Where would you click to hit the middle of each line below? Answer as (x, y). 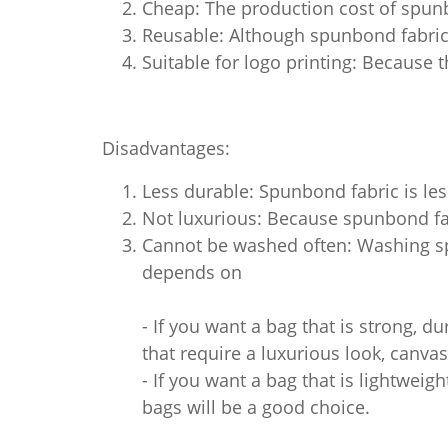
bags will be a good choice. (256, 406)
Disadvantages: (166, 147)
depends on (192, 271)
